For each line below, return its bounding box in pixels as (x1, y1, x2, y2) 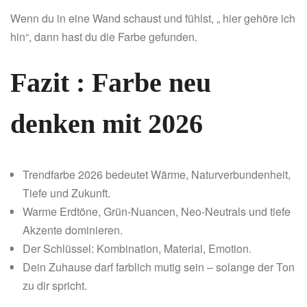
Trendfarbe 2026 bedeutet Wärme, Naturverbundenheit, (23, 167, 291, 183)
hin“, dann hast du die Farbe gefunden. (10, 29, 197, 45)
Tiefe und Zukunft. (23, 185, 110, 201)
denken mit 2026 (10, 108, 203, 140)
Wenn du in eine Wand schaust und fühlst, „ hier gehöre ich (10, 10, 295, 27)
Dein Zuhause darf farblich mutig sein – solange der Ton (23, 259, 295, 275)
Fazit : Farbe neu (10, 67, 211, 99)
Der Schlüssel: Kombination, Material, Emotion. (23, 241, 251, 257)
